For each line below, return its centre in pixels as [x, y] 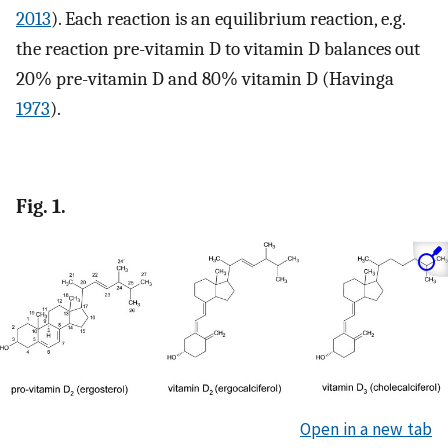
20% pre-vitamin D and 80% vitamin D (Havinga [205, 78]
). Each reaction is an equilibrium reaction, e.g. [228, 18]
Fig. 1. [41, 207]
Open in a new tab [366, 428]
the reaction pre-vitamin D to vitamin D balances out [218, 48]
